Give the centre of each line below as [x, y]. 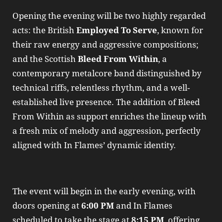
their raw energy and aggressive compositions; [105, 44]
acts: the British [44, 30]
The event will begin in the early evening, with [104, 191]
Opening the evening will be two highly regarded [109, 16]
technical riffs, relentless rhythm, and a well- [101, 87]
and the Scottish [45, 59]
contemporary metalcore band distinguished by [107, 73]
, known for [180, 30]
